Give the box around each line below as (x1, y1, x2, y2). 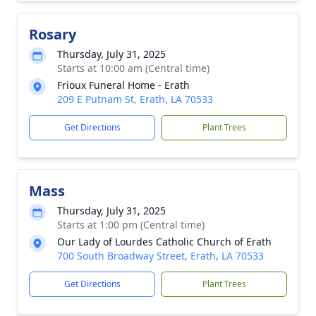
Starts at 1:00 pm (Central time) (57, 218, 205, 231)
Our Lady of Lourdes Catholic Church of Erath (57, 235, 272, 248)
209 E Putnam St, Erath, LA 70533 (57, 92, 213, 106)
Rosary (29, 25, 76, 44)
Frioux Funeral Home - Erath (57, 78, 190, 92)
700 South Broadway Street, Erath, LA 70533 (57, 249, 264, 262)
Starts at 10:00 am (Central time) (57, 61, 209, 75)
